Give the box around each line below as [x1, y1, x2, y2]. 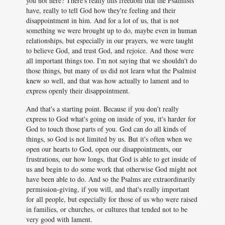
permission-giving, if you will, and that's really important [26, 184, 189, 194]
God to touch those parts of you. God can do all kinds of [26, 124, 186, 134]
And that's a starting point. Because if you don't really [26, 104, 179, 114]
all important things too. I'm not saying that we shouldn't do [26, 56, 197, 65]
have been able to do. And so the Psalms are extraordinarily [26, 174, 195, 184]
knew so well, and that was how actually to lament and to [26, 76, 189, 85]
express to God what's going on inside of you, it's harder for [26, 114, 196, 124]
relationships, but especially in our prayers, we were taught [26, 36, 193, 45]
